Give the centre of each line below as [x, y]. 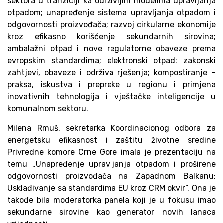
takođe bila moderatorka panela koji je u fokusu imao [111, 200]
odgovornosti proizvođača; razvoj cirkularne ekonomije [111, 25]
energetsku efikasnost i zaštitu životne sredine [111, 140]
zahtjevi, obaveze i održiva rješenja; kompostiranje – [111, 72]
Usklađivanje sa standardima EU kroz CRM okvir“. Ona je [111, 188]
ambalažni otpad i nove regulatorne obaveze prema [111, 49]
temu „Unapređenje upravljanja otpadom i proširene [111, 164]
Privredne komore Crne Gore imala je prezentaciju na [111, 152]
